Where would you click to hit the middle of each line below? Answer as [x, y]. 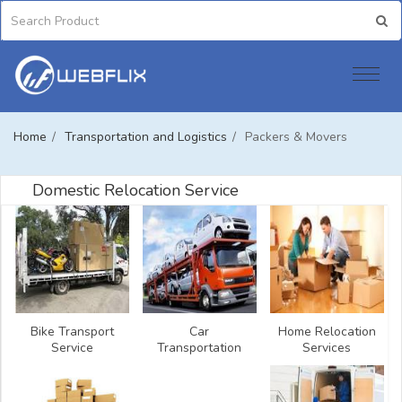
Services [327, 348]
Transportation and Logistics [146, 137]
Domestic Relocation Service [135, 191]
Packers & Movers [296, 137]
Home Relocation [327, 332]
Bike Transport [72, 332]
